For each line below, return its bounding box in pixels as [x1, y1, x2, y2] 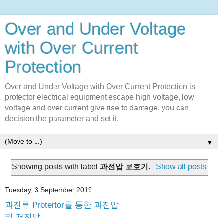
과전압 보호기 [100, 162, 149, 171]
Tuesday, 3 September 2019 [5, 186, 92, 194]
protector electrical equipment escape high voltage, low [5, 93, 194, 101]
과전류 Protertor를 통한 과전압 [5, 200, 119, 210]
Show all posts [155, 162, 206, 171]
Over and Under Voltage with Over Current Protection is [5, 82, 195, 91]
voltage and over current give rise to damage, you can [5, 104, 189, 112]
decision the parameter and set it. [5, 114, 119, 123]
